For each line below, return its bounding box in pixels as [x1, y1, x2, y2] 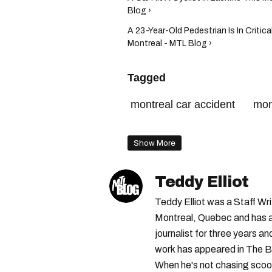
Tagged [127, 72, 166, 84]
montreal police [131, 121, 205, 134]
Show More [134, 138, 175, 148]
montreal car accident [131, 98, 235, 110]
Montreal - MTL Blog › [127, 39, 212, 48]
